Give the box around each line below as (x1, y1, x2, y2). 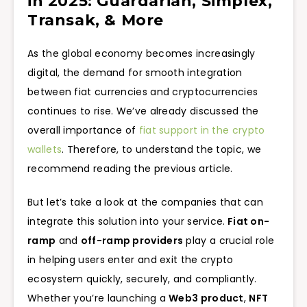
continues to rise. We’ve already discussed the (27, 104, 259, 119)
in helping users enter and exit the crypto (27, 253, 234, 267)
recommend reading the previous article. (27, 162, 236, 176)
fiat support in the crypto (138, 123, 265, 138)
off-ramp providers (80, 234, 184, 248)
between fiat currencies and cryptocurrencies (27, 85, 258, 99)
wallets (27, 143, 62, 157)
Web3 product (169, 291, 244, 306)
